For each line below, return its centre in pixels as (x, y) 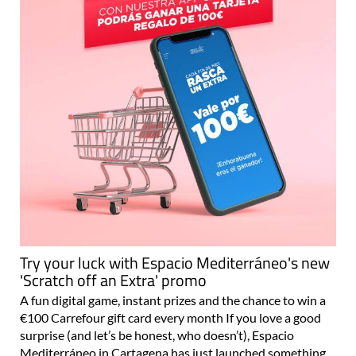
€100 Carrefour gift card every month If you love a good (170, 346)
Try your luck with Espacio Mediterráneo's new (175, 292)
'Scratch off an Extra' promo (113, 309)
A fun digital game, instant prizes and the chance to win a (173, 329)
